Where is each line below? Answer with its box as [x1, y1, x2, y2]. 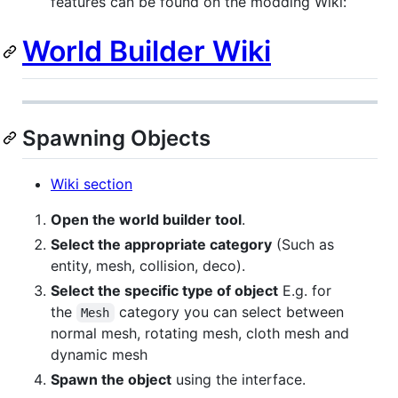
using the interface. [171, 370, 306, 388]
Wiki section [51, 174, 132, 193]
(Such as [272, 235, 334, 253]
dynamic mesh [51, 345, 147, 363]
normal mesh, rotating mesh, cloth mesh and [51, 323, 349, 342]
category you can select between [114, 302, 348, 321]
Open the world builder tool [51, 210, 242, 228]
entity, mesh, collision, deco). [51, 256, 245, 275]
